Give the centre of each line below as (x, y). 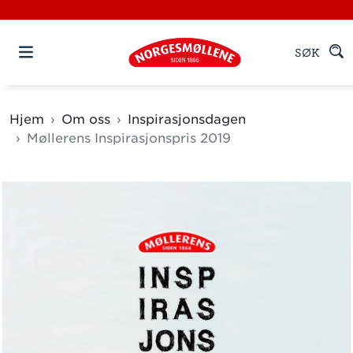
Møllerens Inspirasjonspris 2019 (129, 138)
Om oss (86, 119)
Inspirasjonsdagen (187, 119)
